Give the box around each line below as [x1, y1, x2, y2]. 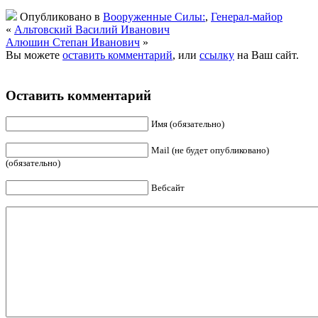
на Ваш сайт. [234, 48, 299, 61]
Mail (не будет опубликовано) [151, 145, 269, 156]
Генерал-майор [211, 10, 283, 23]
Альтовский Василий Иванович [14, 23, 170, 35]
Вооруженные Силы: [103, 10, 205, 23]
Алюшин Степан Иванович [6, 35, 140, 48]
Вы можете [6, 48, 62, 61]
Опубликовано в [17, 10, 103, 23]
